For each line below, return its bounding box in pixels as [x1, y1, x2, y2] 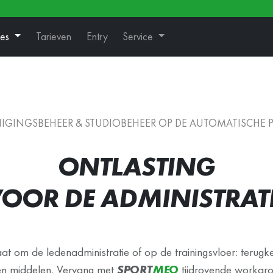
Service [122, 30, 156, 44]
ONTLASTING [57, 149, 216, 183]
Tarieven [36, 30, 72, 44]
